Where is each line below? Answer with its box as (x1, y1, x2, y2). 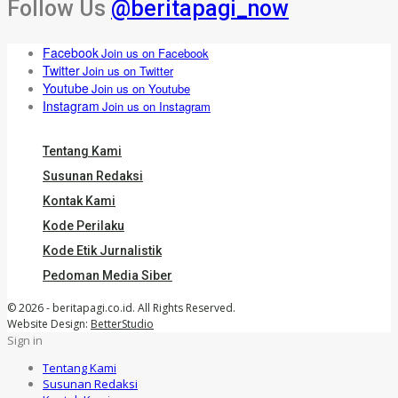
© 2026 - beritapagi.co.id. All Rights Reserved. (7, 299, 235, 315)
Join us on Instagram (102, 97, 211, 115)
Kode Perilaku (43, 218, 124, 233)
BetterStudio (91, 315, 154, 331)
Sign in (7, 331, 43, 348)
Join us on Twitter (83, 61, 173, 79)
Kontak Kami (43, 193, 115, 208)
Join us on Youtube (92, 79, 190, 97)
